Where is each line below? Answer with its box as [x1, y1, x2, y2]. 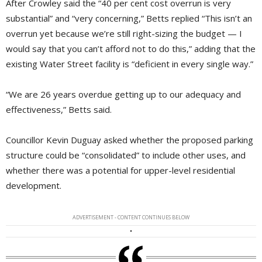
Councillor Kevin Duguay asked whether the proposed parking [6, 133, 253, 146]
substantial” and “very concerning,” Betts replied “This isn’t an [6, 12, 252, 24]
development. [6, 179, 61, 191]
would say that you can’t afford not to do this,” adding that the [6, 42, 256, 54]
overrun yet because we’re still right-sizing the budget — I [6, 27, 242, 39]
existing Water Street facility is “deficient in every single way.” [6, 57, 253, 70]
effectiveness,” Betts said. [6, 103, 112, 115]
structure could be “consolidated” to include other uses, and [6, 149, 246, 161]
